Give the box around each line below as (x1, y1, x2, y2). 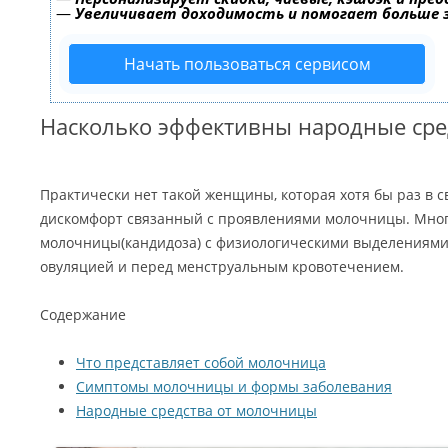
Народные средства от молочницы (76, 401, 317, 420)
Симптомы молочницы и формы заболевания (76, 377, 392, 396)
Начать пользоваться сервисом (123, 53, 371, 75)
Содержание (40, 305, 126, 324)
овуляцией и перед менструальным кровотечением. (40, 257, 404, 276)
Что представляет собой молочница (76, 353, 326, 372)
